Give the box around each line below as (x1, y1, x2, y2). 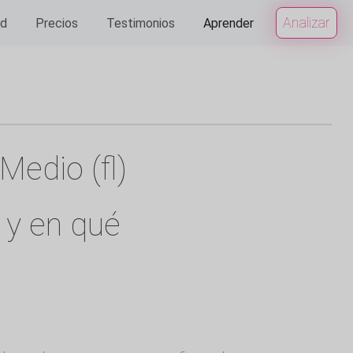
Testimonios (106, 15, 175, 31)
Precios (35, 15, 78, 31)
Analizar (283, 14, 330, 31)
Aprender (203, 15, 254, 31)
